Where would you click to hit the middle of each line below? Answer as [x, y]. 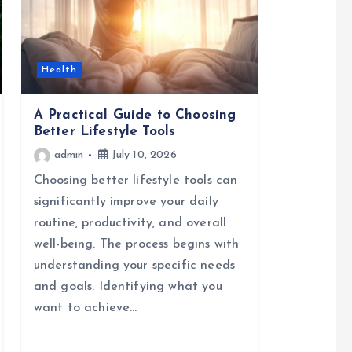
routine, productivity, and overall [130, 223]
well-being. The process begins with [136, 244]
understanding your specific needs [134, 265]
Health [60, 70]
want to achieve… [85, 308]
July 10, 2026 [142, 155]
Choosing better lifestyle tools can [136, 180]
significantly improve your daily [126, 202]
